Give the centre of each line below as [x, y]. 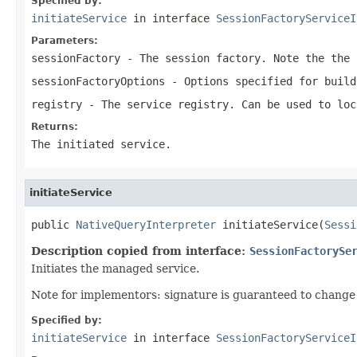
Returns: [55, 126]
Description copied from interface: [140, 251]
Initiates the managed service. [115, 268]
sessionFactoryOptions [98, 81]
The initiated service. [101, 144]
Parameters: [65, 40]
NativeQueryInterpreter [146, 224]
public [53, 224]
